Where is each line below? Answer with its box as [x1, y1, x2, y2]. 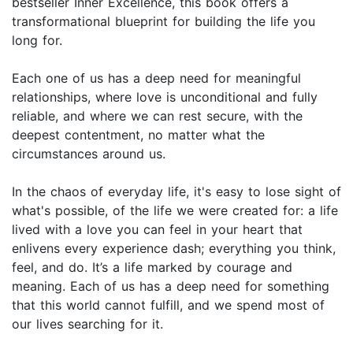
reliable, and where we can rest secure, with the [12, 108, 303, 124]
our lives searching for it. [12, 316, 163, 333]
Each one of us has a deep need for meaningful [12, 70, 301, 87]
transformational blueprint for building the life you [12, 13, 315, 30]
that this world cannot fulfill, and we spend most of [12, 297, 325, 314]
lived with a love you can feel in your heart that [12, 221, 303, 238]
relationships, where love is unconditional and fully [12, 89, 318, 106]
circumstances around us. [12, 146, 165, 162]
